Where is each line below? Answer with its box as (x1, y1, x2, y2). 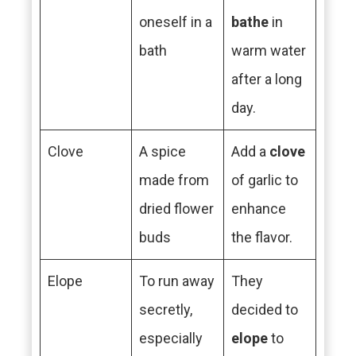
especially (139, 330, 203, 346)
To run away (139, 273, 215, 289)
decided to (231, 301, 298, 318)
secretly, (139, 301, 192, 318)
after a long (231, 71, 302, 87)
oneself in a (139, 14, 212, 30)
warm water (231, 42, 306, 59)
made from (139, 172, 209, 188)
